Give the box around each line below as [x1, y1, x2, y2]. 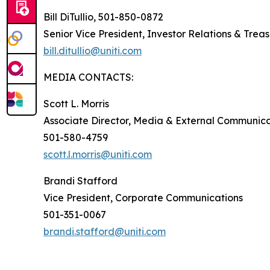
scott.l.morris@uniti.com [43, 148, 152, 160]
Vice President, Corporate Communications [43, 192, 243, 204]
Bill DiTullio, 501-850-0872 [43, 11, 163, 23]
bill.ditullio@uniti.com [43, 45, 142, 57]
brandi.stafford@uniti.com [43, 225, 166, 237]
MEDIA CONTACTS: [43, 71, 133, 83]
